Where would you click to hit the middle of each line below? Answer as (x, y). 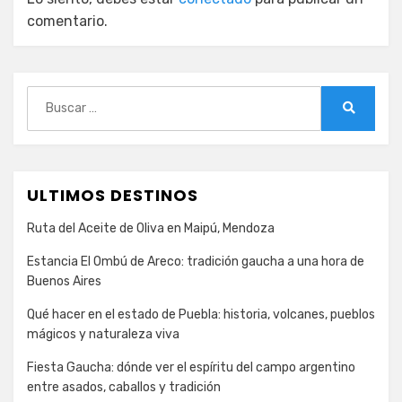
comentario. (67, 21)
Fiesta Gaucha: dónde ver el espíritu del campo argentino (191, 367)
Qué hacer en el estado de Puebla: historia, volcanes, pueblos (201, 314)
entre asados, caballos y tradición (124, 387)
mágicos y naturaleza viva (103, 334)
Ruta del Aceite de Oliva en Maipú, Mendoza (151, 228)
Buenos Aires (64, 281)
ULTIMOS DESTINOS (113, 195)
